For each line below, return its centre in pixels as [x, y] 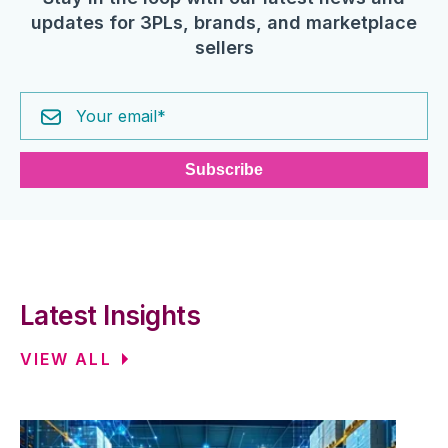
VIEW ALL [66, 359]
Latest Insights [110, 316]
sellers [224, 48]
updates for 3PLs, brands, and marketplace [224, 23]
